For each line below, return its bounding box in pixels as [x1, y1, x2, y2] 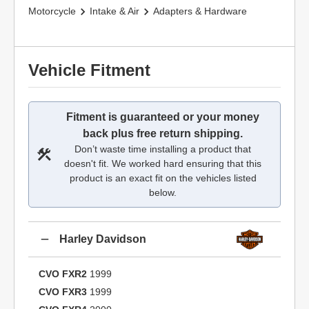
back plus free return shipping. [83, 128, 243, 139]
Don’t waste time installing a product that [74, 143, 251, 154]
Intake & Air [90, 6, 139, 17]
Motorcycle [28, 6, 76, 17]
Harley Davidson [59, 233, 146, 245]
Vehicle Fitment [28, 61, 150, 79]
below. [149, 187, 177, 198]
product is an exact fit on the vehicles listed [69, 172, 257, 183]
